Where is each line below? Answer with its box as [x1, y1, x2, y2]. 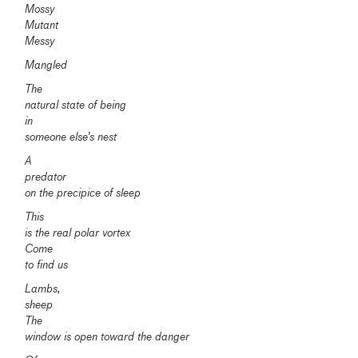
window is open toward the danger [25, 331, 190, 343]
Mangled [25, 59, 68, 71]
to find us [25, 259, 69, 271]
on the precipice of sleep [25, 187, 141, 199]
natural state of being [25, 99, 127, 111]
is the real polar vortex [25, 227, 131, 239]
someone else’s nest [25, 131, 117, 143]
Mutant [25, 19, 59, 31]
